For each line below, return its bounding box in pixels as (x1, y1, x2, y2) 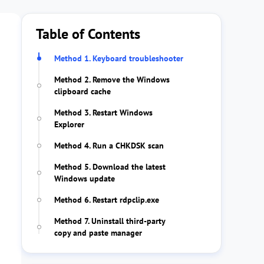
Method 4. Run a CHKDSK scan (54, 140, 164, 151)
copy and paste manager (54, 227, 142, 238)
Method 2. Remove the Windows (54, 74, 170, 85)
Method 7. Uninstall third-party (54, 216, 165, 226)
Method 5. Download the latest (54, 161, 166, 172)
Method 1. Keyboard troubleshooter (54, 53, 183, 64)
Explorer (54, 119, 84, 130)
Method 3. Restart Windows (54, 107, 153, 118)
